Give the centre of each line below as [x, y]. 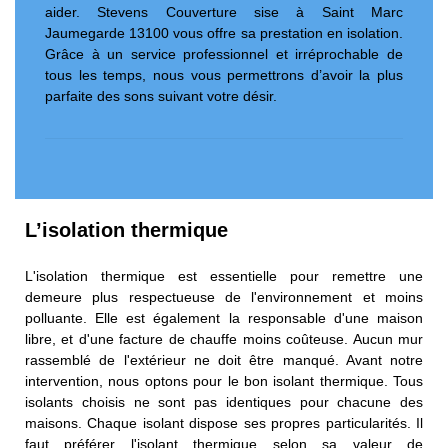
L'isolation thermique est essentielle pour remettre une [224, 275]
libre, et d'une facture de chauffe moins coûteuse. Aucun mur [224, 338]
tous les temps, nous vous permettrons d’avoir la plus [224, 74]
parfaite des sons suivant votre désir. [161, 95]
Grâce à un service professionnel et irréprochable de [224, 53]
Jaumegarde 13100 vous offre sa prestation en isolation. [224, 32]
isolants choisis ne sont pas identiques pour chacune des [224, 401]
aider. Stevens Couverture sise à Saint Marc [224, 11]
